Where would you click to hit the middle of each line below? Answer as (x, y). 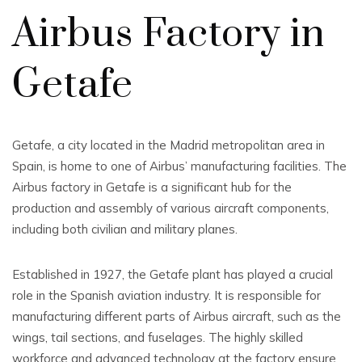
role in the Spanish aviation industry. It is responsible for (166, 295)
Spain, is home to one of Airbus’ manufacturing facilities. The (179, 166)
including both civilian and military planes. (125, 229)
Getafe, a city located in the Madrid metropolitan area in (168, 145)
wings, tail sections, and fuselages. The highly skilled (158, 337)
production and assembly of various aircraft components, (170, 208)
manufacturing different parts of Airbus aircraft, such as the (177, 316)
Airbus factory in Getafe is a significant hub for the (152, 187)
